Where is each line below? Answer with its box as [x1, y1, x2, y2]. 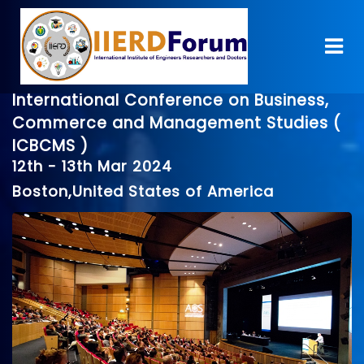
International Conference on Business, [12, 89, 329, 111]
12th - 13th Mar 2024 [12, 156, 172, 176]
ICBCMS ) [12, 135, 89, 157]
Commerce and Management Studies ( [12, 112, 341, 134]
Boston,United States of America [12, 181, 274, 201]
